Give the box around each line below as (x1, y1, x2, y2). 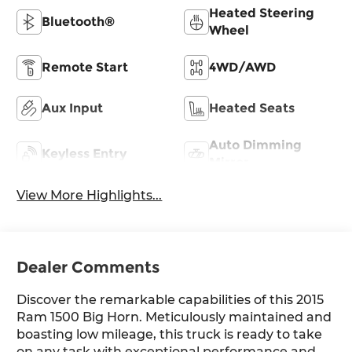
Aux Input (42, 101, 104, 116)
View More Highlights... (16, 188, 163, 203)
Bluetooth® (42, 14, 115, 30)
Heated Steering (209, 5, 314, 21)
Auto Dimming (209, 137, 302, 153)
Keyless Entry (42, 146, 127, 162)
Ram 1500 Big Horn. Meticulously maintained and (16, 310, 332, 325)
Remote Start (42, 60, 129, 75)
